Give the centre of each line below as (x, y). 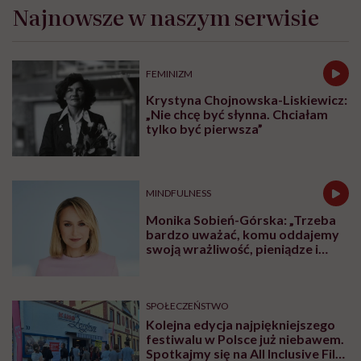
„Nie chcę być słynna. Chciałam (237, 114)
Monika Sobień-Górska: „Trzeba (241, 219)
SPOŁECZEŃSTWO (188, 305)
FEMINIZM (170, 73)
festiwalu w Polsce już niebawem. (245, 338)
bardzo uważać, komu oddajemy (243, 234)
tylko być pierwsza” (205, 129)
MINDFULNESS (179, 193)
